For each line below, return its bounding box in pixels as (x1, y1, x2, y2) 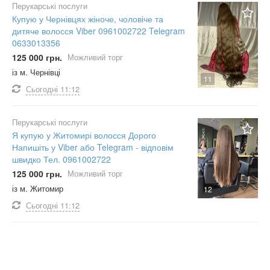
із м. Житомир (12, 183, 63, 194)
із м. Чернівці (12, 66, 60, 78)
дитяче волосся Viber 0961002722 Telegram (12, 25, 185, 37)
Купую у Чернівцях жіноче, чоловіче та (12, 13, 163, 25)
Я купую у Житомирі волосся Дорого (12, 129, 156, 141)
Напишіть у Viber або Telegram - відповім (12, 141, 174, 153)
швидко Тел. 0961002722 (12, 153, 111, 165)
